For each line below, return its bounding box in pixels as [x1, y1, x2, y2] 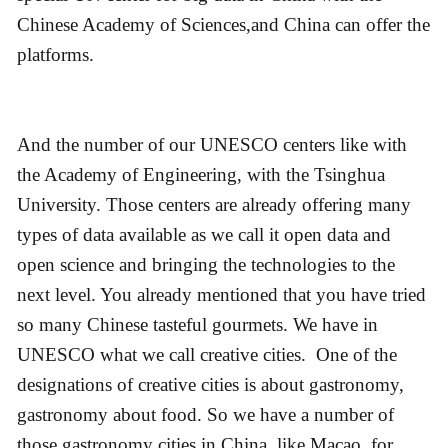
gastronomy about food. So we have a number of [17, 404, 394, 426]
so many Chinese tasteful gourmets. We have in [17, 314, 378, 336]
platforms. [17, 43, 94, 65]
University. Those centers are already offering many [17, 194, 411, 216]
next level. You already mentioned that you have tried [17, 284, 426, 306]
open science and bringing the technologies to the [17, 254, 395, 276]
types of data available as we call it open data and [17, 224, 391, 246]
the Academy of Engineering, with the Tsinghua [17, 164, 385, 186]
